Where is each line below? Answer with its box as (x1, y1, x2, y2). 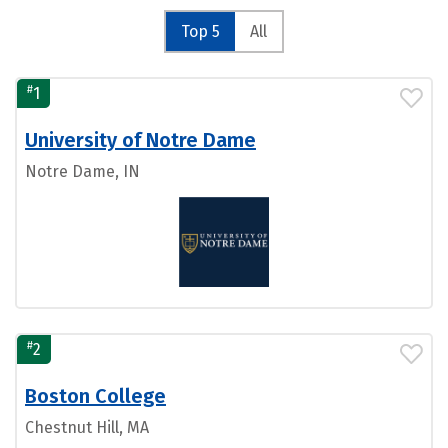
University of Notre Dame (25, 128, 256, 152)
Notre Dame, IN (25, 162, 140, 181)
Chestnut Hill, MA (25, 418, 149, 437)
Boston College (25, 384, 166, 408)
